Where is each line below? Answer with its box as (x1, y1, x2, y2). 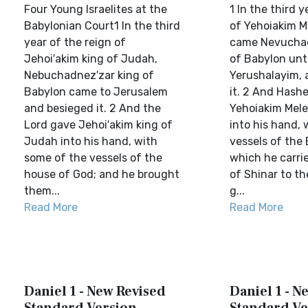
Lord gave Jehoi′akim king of (24, 118, 173, 131)
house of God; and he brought (24, 168, 179, 181)
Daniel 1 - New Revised (24, 283, 166, 300)
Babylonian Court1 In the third (24, 19, 180, 32)
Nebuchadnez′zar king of (24, 69, 154, 82)
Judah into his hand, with (24, 135, 157, 148)
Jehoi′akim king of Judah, (24, 52, 157, 65)
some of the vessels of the (24, 151, 162, 164)
